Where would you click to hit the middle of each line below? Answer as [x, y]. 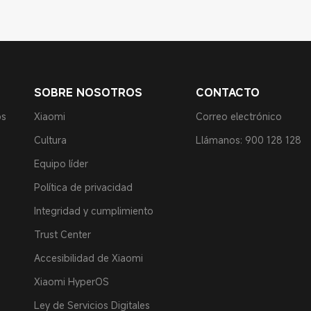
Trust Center [62, 234]
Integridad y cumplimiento [94, 211]
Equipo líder [61, 163]
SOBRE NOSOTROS [88, 92]
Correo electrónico [238, 116]
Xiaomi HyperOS [72, 281]
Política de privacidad [83, 187]
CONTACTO [227, 92]
